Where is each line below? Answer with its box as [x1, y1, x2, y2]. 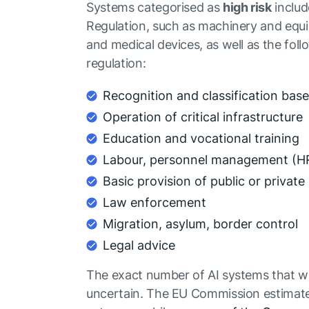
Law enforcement [103, 195, 207, 210]
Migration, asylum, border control [103, 217, 299, 231]
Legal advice [103, 238, 176, 252]
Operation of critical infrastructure [103, 110, 303, 124]
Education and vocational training [103, 131, 300, 146]
